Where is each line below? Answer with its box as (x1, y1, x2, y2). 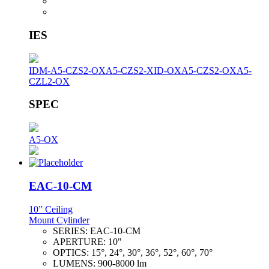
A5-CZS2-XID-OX (106, 65, 181, 76)
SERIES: (53, 225, 90, 236)
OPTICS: (53, 247, 91, 258)
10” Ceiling (29, 204, 73, 214)
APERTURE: (53, 236, 108, 247)
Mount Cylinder (29, 214, 89, 225)
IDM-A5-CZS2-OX (29, 65, 106, 76)
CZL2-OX (29, 76, 70, 86)
